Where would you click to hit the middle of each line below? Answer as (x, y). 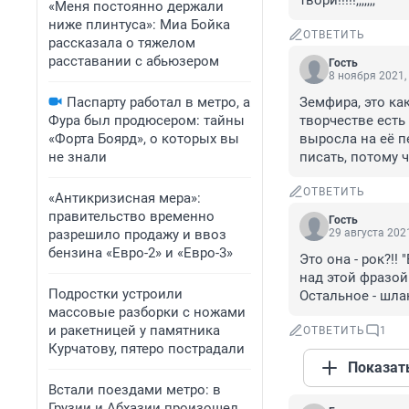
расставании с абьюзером (134, 61)
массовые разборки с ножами (147, 312)
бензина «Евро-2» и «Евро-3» (141, 253)
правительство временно (131, 216)
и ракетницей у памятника (134, 330)
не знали (78, 157)
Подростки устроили (115, 294)
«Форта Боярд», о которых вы (144, 139)
